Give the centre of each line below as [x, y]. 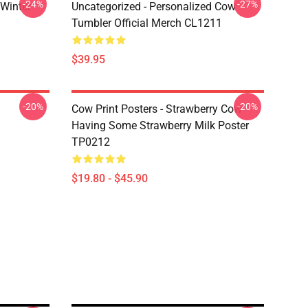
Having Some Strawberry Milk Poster [160, 125]
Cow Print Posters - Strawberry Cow [157, 109]
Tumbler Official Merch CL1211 [147, 23]
